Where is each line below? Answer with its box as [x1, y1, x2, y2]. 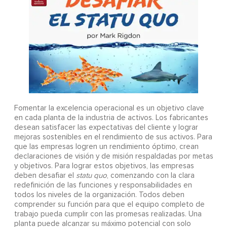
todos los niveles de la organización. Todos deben [14, 191, 184, 199]
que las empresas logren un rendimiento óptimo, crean [14, 143, 199, 151]
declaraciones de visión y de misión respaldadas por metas [14, 153, 213, 161]
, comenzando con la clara [106, 172, 195, 180]
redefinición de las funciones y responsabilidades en [14, 181, 192, 190]
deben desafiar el [14, 172, 76, 180]
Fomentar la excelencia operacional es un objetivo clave [14, 104, 204, 112]
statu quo [75, 172, 107, 180]
